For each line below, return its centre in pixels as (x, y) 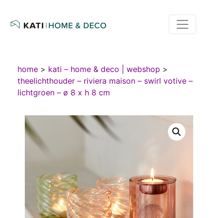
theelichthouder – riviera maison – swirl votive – (105, 81)
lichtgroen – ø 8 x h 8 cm (64, 92)
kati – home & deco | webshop (104, 69)
